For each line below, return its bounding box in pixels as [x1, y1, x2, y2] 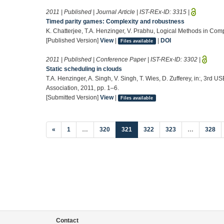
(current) [131, 125, 156, 132]
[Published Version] [46, 36, 100, 44]
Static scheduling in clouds [46, 65, 122, 72]
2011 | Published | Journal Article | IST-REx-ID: [46, 8, 172, 15]
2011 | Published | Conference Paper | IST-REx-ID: [46, 55, 183, 63]
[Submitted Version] [46, 93, 100, 101]
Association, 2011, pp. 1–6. [46, 84, 119, 91]
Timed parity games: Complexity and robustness [46, 17, 184, 25]
